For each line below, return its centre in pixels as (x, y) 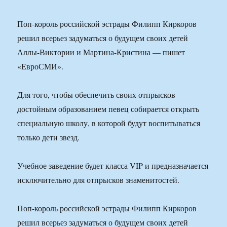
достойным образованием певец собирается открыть (108, 109)
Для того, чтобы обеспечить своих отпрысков (97, 95)
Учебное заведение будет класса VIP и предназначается (113, 166)
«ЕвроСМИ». (41, 66)
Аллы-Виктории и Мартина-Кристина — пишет (101, 52)
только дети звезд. (49, 137)
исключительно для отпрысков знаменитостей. (99, 180)
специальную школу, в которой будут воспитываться (109, 123)
